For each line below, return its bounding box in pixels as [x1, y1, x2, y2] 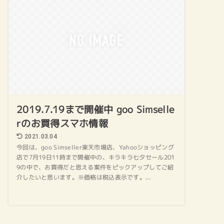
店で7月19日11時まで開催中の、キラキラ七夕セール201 [16, 153, 175, 162]
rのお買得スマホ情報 [16, 117, 108, 130]
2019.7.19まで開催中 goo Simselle [16, 103, 174, 116]
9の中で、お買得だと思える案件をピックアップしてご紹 [16, 163, 174, 172]
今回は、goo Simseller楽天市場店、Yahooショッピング [16, 143, 174, 152]
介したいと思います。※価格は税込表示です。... [16, 173, 150, 182]
